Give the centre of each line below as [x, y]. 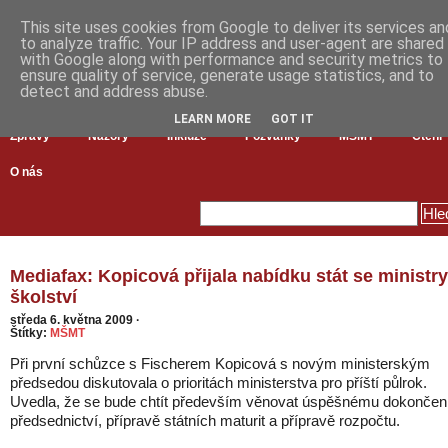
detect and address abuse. [114, 91]
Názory [108, 136]
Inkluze [187, 136]
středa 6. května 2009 [73, 319]
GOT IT [292, 118]
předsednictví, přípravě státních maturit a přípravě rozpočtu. [205, 420]
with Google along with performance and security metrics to [231, 59]
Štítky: [30, 332]
